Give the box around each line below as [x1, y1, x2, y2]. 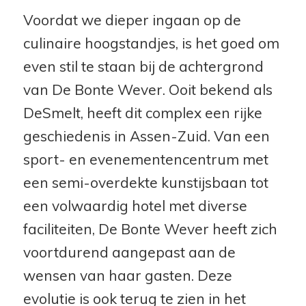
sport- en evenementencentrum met [23, 150, 268, 168]
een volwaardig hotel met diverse [23, 196, 247, 214]
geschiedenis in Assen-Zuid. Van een [23, 126, 270, 145]
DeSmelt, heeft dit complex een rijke [23, 103, 262, 122]
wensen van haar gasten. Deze [23, 266, 232, 284]
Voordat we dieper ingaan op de [23, 10, 241, 29]
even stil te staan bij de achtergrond [23, 57, 264, 75]
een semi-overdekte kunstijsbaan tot [23, 173, 268, 191]
